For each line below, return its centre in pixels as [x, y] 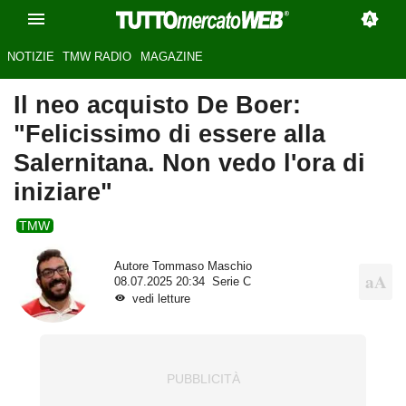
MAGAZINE [171, 57]
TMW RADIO [97, 57]
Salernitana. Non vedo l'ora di [189, 163]
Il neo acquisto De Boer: [157, 105]
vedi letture [161, 299]
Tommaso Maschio [202, 266]
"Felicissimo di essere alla [169, 134]
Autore [133, 266]
